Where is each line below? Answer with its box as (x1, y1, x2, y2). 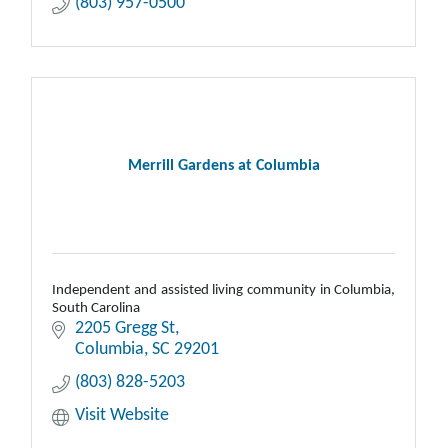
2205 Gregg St (74, 319, 175, 339)
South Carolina (52, 301, 141, 317)
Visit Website (74, 406, 169, 426)
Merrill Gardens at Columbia (127, 158, 320, 175)
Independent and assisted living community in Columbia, (52, 283, 396, 299)
